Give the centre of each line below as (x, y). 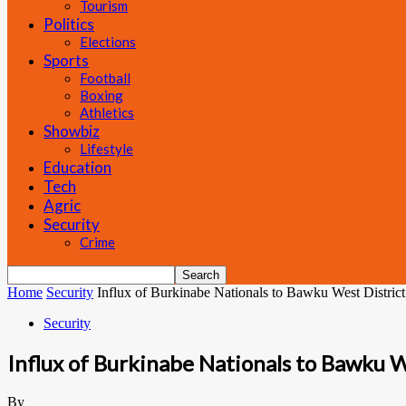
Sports (66, 60)
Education (77, 167)
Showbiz (72, 131)
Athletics (107, 112)
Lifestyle (106, 149)
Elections (108, 42)
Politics (69, 24)
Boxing (101, 95)
